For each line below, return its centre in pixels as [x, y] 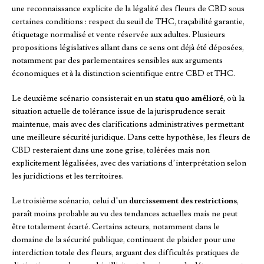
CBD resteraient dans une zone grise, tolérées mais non [111, 151]
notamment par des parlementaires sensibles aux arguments [117, 61]
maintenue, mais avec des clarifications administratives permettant [128, 125]
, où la [234, 99]
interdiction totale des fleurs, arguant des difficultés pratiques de [126, 253]
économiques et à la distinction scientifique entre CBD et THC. [123, 74]
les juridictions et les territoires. [68, 176]
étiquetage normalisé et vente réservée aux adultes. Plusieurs [118, 35]
